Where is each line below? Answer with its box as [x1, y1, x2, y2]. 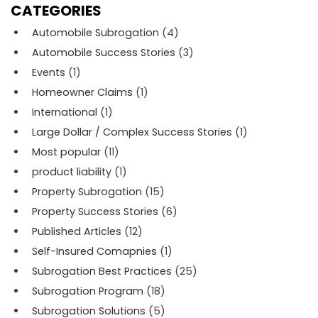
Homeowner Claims [32, 84, 133, 99]
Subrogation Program [32, 283, 143, 298]
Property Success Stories [32, 204, 158, 219]
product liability [32, 164, 111, 179]
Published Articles [32, 224, 121, 238]
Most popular [32, 144, 101, 159]
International [32, 104, 97, 119]
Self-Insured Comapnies [32, 243, 157, 258]
